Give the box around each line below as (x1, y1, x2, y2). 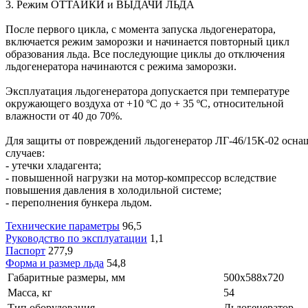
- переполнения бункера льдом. (5, 196, 152, 208)
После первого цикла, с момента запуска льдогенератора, (5, 23, 276, 35)
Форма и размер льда (5, 256, 104, 269)
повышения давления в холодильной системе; (5, 184, 221, 196)
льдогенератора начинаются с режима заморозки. (5, 60, 236, 72)
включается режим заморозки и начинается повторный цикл (5, 35, 289, 47)
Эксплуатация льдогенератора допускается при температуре (5, 85, 289, 97)
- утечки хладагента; (5, 159, 101, 171)
